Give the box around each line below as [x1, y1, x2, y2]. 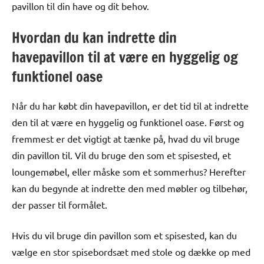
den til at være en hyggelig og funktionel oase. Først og [12, 115, 244, 128]
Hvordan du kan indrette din [12, 27, 177, 48]
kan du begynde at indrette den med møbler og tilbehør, [12, 181, 247, 194]
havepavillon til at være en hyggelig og [12, 47, 238, 67]
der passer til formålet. [12, 198, 107, 210]
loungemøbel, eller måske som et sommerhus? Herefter [12, 165, 246, 177]
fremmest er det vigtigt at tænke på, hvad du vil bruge [12, 132, 240, 144]
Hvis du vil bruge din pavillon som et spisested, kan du [12, 229, 237, 241]
